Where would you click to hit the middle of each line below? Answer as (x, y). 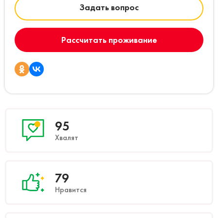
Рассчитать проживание (109, 39)
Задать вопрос (109, 7)
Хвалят (67, 137)
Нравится (71, 189)
